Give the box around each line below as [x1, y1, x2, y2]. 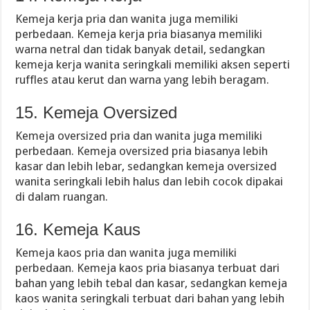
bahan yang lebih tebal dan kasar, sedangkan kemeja [15, 276, 288, 290]
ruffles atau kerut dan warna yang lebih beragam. [15, 73, 270, 86]
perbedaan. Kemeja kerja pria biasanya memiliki [15, 27, 263, 41]
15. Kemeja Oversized [15, 103, 178, 122]
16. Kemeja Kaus [15, 220, 141, 239]
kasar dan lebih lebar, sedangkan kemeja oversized [15, 159, 277, 173]
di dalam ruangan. [15, 190, 109, 203]
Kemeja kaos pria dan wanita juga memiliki [15, 246, 237, 259]
